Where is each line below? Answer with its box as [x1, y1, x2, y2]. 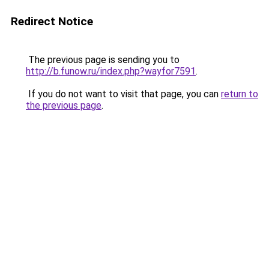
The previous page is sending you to [26, 54, 180, 65]
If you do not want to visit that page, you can [26, 88, 221, 100]
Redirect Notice [11, 14, 93, 28]
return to [221, 88, 258, 100]
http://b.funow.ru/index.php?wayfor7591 [26, 65, 196, 77]
